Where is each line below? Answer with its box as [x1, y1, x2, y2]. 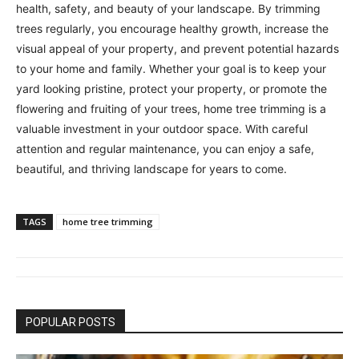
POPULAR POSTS [26, 315, 115, 329]
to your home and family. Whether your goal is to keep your [16, 61, 326, 75]
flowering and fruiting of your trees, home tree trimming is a [16, 101, 326, 115]
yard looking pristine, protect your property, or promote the [16, 81, 327, 95]
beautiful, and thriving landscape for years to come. [16, 161, 287, 175]
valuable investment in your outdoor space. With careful [16, 121, 308, 135]
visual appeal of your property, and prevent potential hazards [16, 41, 339, 55]
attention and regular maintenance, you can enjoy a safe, [16, 141, 314, 155]
